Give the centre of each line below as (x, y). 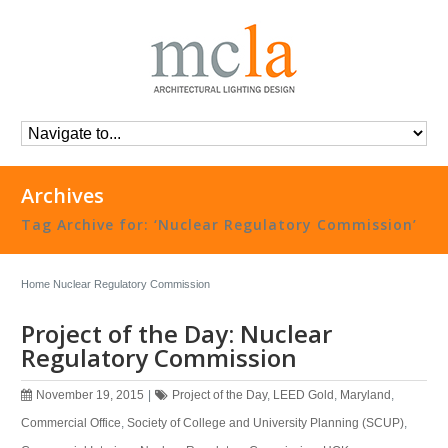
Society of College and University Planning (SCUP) (266, 423)
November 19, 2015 (90, 395)
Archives (63, 195)
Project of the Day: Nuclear (177, 333)
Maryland (366, 395)
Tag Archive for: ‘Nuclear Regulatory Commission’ (219, 224)
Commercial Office (71, 423)
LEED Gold (304, 395)
